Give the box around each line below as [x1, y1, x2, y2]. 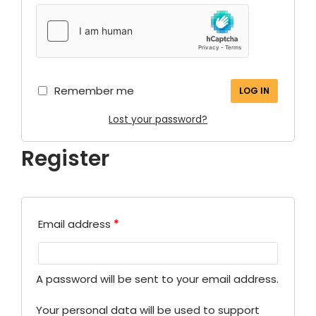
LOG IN [239, 84, 269, 97]
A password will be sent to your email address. [36, 271, 279, 286]
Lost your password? [109, 112, 207, 126]
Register [21, 143, 109, 174]
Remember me [54, 83, 134, 98]
